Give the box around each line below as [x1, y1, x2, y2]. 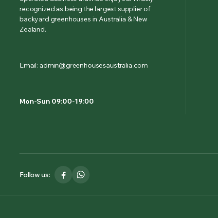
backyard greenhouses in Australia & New [19, 15, 147, 23]
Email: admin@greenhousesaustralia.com [19, 61, 148, 70]
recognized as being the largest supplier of [19, 4, 151, 13]
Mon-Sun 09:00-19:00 [19, 97, 94, 106]
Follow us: [19, 170, 50, 179]
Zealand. [19, 25, 46, 34]
